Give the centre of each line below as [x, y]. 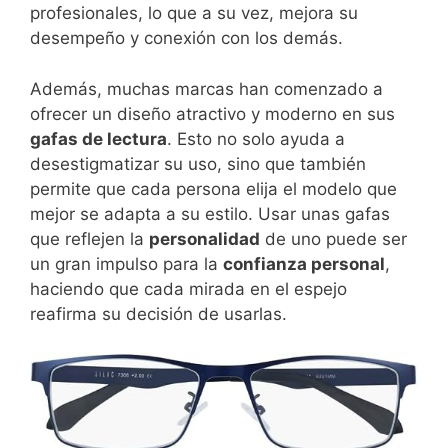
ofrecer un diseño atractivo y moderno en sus [212, 113]
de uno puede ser [333, 238]
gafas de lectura [98, 138]
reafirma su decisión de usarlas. [158, 313]
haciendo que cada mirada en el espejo [188, 288]
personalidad [204, 238]
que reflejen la [89, 238]
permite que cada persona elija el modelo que [213, 188]
